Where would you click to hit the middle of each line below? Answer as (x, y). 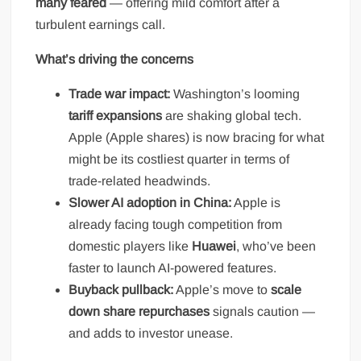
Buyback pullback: (121, 289)
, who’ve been (276, 246)
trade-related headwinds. (140, 180)
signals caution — (263, 311)
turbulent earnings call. (101, 24)
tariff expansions (116, 115)
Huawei (214, 246)
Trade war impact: (120, 93)
